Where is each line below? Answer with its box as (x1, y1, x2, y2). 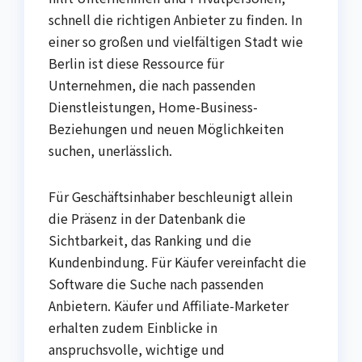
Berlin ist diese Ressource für (48, 53, 224, 74)
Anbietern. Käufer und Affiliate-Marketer (48, 296, 288, 316)
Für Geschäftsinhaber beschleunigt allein (48, 187, 293, 207)
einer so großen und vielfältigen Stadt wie (48, 32, 303, 52)
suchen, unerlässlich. (48, 141, 172, 161)
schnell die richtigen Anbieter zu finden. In (48, 10, 302, 30)
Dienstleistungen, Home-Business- (48, 97, 258, 117)
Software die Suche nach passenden (48, 274, 263, 294)
